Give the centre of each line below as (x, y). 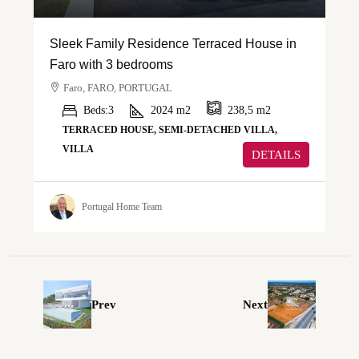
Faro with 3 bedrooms (111, 65)
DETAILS (276, 155)
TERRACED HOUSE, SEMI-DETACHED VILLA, (170, 130)
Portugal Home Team (122, 206)
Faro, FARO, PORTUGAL (118, 88)
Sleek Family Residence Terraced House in (173, 44)
